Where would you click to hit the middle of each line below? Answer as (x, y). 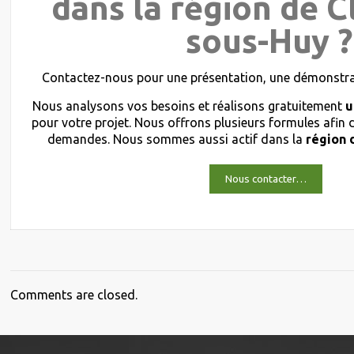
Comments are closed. (74, 295)
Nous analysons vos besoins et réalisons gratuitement (189, 106)
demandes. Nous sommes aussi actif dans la (176, 139)
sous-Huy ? (269, 41)
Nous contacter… (266, 179)
